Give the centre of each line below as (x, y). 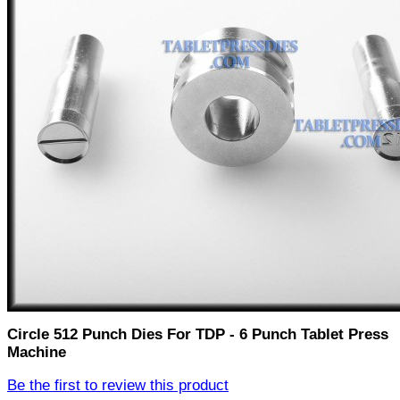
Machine (37, 353)
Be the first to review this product (118, 386)
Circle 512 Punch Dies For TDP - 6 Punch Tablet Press (198, 335)
